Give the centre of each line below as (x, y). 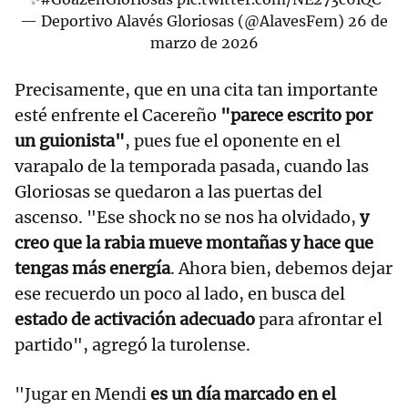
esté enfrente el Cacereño (117, 115)
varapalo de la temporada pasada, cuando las (192, 166)
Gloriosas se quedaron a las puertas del (168, 191)
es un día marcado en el (243, 393)
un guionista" (70, 140)
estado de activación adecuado (135, 319)
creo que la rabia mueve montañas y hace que (194, 242)
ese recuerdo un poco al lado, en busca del (180, 293)
